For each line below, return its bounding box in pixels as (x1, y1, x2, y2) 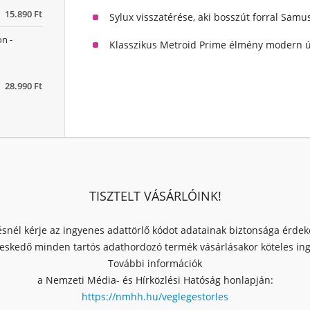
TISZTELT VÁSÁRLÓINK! (89, 188, 221, 205)
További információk (108, 257, 202, 271)
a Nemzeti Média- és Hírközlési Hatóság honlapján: (37, 273, 273, 287)
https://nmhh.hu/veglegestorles (82, 290, 228, 304)
